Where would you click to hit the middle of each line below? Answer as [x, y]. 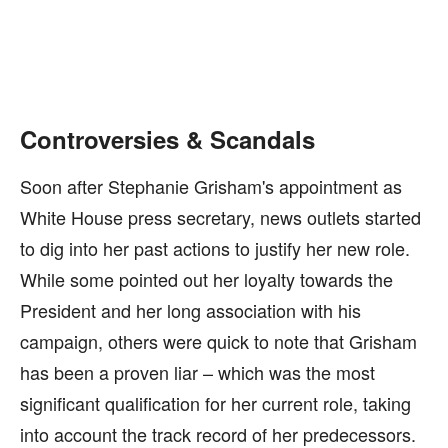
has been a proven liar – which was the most [197, 372]
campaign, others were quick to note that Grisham [218, 341]
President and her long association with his [190, 310]
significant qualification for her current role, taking [215, 403]
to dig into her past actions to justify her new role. [215, 248]
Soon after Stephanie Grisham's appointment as [211, 186]
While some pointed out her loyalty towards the [206, 279]
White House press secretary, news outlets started [220, 217]
